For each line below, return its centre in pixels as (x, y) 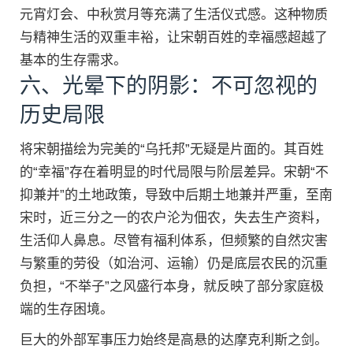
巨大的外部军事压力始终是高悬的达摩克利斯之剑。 (174, 340)
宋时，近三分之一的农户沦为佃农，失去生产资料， (174, 217)
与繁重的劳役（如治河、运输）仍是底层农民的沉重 (174, 263)
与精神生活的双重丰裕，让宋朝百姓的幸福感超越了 (174, 37)
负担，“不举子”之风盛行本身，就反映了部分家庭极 (172, 286)
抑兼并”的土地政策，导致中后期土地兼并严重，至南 (176, 195)
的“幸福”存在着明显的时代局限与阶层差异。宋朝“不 (174, 172)
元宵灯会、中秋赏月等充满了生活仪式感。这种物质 (174, 14)
